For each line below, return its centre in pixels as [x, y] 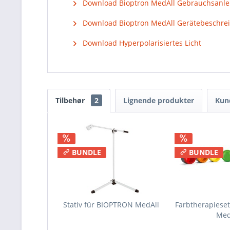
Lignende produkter [159, 100]
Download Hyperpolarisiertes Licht [141, 43]
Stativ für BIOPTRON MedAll [111, 205]
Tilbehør [71, 100]
